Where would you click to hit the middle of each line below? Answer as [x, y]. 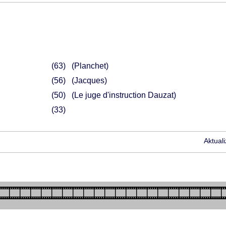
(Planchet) [90, 66]
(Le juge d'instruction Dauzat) [124, 95]
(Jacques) [89, 80]
